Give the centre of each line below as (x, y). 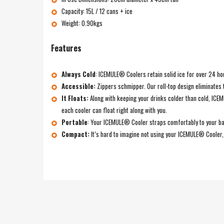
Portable (74, 122)
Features (66, 48)
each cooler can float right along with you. (114, 110)
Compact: (76, 134)
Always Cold (78, 74)
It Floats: (75, 98)
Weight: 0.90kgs (82, 23)
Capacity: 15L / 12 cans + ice (97, 11)
